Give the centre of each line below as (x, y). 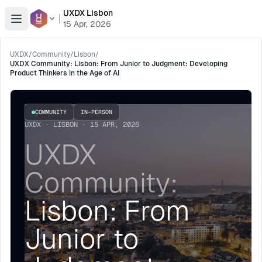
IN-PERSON (96, 112)
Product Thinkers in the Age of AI (65, 73)
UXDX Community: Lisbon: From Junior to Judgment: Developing (119, 64)
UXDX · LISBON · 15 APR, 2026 (82, 125)
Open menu (40, 25)
